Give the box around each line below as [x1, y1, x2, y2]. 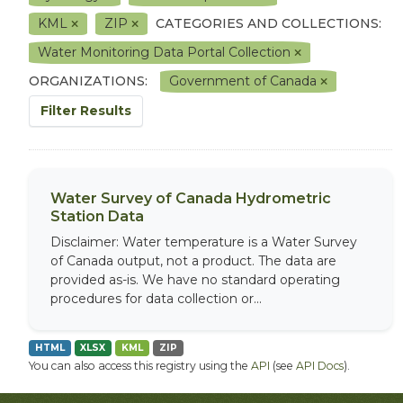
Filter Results [40, 103, 131, 119]
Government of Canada [169, 73, 320, 89]
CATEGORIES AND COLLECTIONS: [156, 15, 381, 31]
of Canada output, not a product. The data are [50, 253, 336, 269]
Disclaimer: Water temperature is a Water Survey [50, 234, 357, 250]
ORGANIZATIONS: [29, 73, 148, 89]
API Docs [296, 359, 344, 372]
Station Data [50, 208, 144, 225]
